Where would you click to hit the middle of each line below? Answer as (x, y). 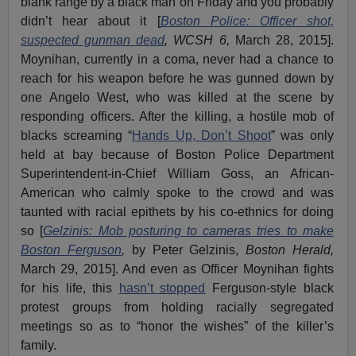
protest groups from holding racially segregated (177, 307)
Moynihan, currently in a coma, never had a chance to (177, 59)
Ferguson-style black (269, 288)
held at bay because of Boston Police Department (177, 154)
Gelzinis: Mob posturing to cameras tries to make (188, 230)
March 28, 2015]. (284, 40)
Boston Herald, (290, 250)
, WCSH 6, (200, 40)
